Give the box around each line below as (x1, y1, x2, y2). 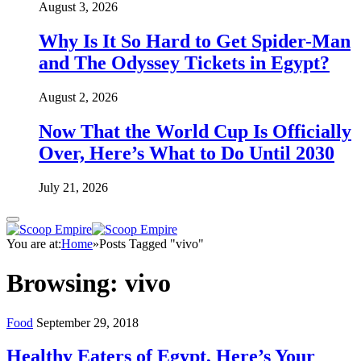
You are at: (6, 236, 61, 251)
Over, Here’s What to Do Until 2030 (39, 142, 334, 164)
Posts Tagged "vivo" (99, 236, 204, 251)
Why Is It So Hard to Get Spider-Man (39, 30, 351, 52)
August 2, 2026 (39, 89, 118, 104)
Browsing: (6, 268, 125, 298)
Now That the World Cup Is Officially (39, 120, 351, 142)
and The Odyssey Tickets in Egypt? (39, 52, 330, 73)
